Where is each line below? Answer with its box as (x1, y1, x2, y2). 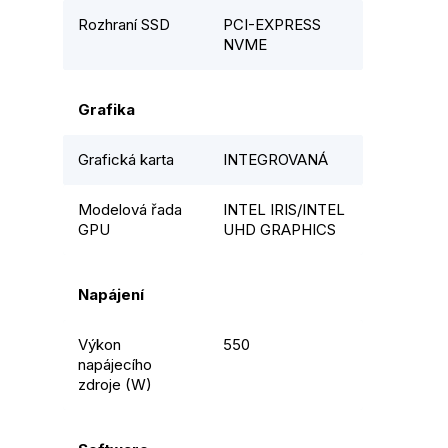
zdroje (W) (78, 375, 152, 395)
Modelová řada (78, 200, 182, 220)
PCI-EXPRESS (223, 15, 321, 35)
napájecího (78, 355, 152, 375)
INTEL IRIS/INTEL (223, 200, 345, 220)
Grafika (78, 100, 135, 120)
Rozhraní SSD (78, 15, 170, 35)
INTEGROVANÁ (223, 150, 328, 170)
